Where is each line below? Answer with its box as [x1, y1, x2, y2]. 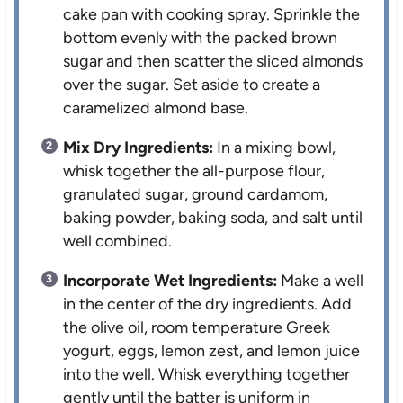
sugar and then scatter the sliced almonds [63, 50, 363, 71]
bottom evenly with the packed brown [63, 27, 338, 48]
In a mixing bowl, [213, 137, 336, 157]
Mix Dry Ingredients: [63, 137, 214, 157]
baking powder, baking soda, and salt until [63, 207, 363, 228]
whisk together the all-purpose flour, [63, 160, 326, 181]
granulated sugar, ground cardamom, [63, 184, 328, 204]
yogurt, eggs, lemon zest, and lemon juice [63, 340, 361, 361]
